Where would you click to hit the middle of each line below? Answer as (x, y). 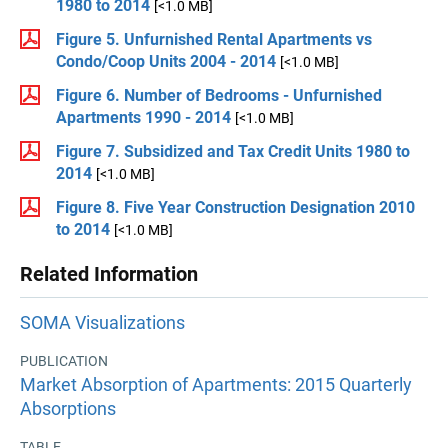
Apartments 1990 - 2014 (143, 117)
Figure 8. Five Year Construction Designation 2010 (235, 207)
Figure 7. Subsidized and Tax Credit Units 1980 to (233, 151)
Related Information (109, 273)
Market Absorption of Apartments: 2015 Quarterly (216, 384)
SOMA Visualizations (102, 323)
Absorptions (68, 408)
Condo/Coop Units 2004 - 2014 (166, 61)
